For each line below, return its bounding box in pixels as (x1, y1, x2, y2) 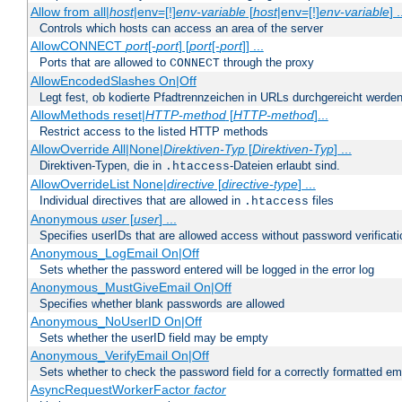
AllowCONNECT (30, 39, 126, 54)
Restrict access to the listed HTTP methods (39, 125, 268, 139)
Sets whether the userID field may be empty (39, 331, 268, 345)
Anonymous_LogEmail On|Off (30, 246, 199, 261)
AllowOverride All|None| (30, 142, 163, 157)
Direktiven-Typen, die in (39, 159, 165, 173)
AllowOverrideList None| (30, 177, 167, 192)
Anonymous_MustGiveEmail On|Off (30, 280, 232, 295)
